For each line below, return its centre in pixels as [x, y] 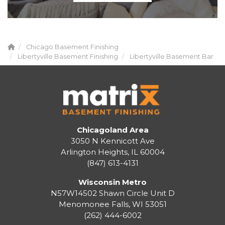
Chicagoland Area [113, 130]
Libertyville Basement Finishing [68, 57]
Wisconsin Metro [113, 182]
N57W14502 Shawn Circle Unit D [113, 193]
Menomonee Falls [93, 204]
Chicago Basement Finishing [72, 47]
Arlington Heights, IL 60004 [113, 152]
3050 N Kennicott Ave [113, 141]
